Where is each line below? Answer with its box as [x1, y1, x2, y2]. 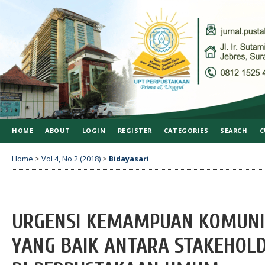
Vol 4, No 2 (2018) [41, 153, 101, 164]
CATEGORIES [163, 126, 209, 135]
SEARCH [220, 126, 248, 135]
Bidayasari [109, 153, 149, 164]
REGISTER [117, 126, 152, 135]
